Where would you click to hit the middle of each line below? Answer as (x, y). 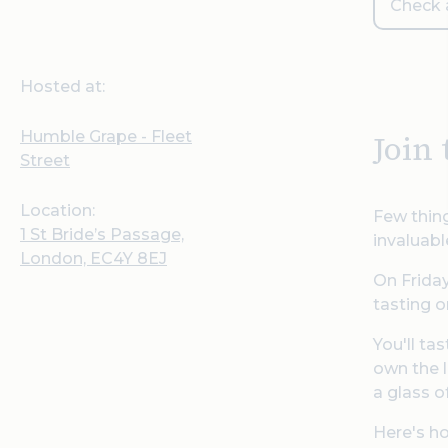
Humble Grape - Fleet (106, 136)
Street (45, 160)
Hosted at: (62, 86)
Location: (57, 210)
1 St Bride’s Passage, (102, 234)
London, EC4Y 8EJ (93, 258)
